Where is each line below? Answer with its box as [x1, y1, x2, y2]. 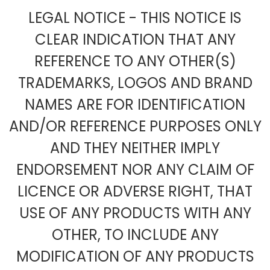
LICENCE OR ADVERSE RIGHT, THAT [17, 181, 253, 201]
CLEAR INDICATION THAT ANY [34, 29, 236, 49]
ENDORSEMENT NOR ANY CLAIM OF [16, 159, 254, 180]
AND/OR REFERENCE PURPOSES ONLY [8, 116, 262, 136]
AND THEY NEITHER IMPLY [50, 137, 220, 158]
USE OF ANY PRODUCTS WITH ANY [19, 202, 251, 223]
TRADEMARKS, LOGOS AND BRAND [17, 72, 253, 93]
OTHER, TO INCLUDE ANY [51, 224, 219, 245]
